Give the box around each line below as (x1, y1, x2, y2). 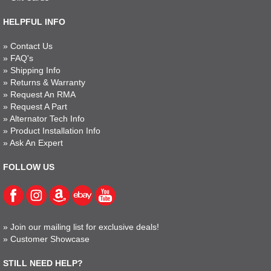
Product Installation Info (10, 125, 100, 135)
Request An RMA (10, 89, 76, 99)
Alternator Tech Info (10, 113, 85, 123)
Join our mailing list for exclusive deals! (10, 221, 159, 232)
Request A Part (10, 101, 67, 111)
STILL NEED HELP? (3, 258, 83, 268)
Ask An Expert (10, 137, 63, 148)
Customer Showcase (10, 233, 90, 244)
